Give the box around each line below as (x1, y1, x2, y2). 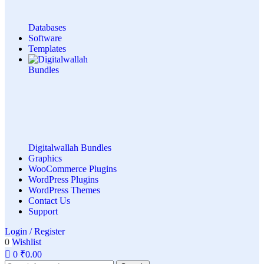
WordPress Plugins (28, 174, 98, 185)
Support (28, 206, 58, 217)
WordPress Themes (28, 185, 100, 196)
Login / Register (5, 226, 65, 237)
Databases (28, 22, 66, 33)
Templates (28, 44, 66, 54)
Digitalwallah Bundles (28, 143, 111, 153)
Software (28, 33, 62, 44)
